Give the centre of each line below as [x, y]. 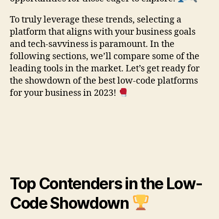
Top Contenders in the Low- [106, 183]
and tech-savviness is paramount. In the [92, 44]
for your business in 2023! [64, 93]
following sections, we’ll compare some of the [105, 56]
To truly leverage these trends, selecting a [96, 20]
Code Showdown [71, 203]
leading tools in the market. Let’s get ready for [105, 68]
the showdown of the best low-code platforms [104, 81]
